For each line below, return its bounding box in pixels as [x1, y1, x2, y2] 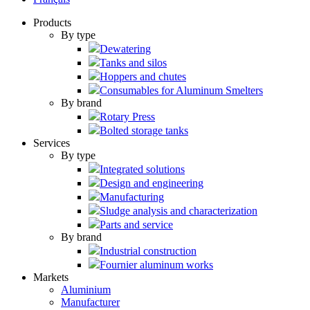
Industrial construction [100, 245, 197, 257]
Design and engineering [100, 177, 203, 189]
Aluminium [61, 284, 111, 295]
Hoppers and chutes [100, 71, 186, 82]
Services [33, 137, 70, 149]
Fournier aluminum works [100, 259, 213, 271]
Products [33, 17, 71, 28]
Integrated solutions [100, 163, 185, 175]
